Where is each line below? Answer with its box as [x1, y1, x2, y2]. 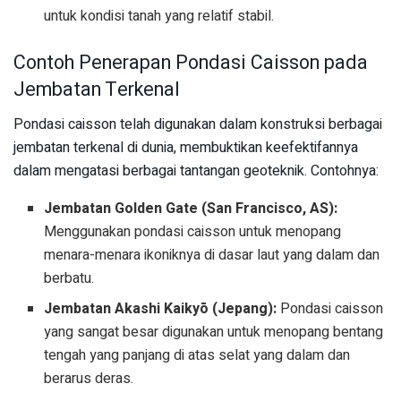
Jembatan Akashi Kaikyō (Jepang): [44, 297, 277, 320]
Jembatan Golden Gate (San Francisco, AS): [44, 197, 338, 219]
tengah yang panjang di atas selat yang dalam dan [44, 344, 351, 366]
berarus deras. [44, 367, 134, 389]
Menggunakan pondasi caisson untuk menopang [44, 220, 342, 243]
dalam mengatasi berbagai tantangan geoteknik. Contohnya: [13, 159, 379, 182]
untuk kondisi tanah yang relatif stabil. [44, 5, 275, 27]
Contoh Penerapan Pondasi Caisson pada [13, 48, 368, 77]
